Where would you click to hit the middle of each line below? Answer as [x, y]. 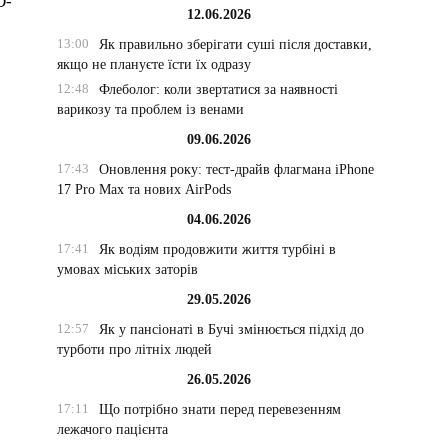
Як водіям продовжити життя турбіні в [217, 249]
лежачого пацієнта [113, 429]
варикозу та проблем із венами [151, 109]
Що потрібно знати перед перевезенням [219, 409]
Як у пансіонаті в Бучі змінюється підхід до [231, 329]
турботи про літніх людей [135, 349]
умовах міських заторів [128, 269]
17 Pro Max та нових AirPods [144, 189]
